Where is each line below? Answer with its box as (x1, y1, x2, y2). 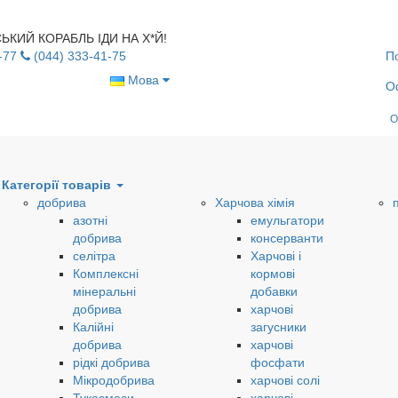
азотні (72, 213, 107, 227)
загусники (250, 320, 306, 334)
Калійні (72, 320, 114, 334)
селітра (72, 249, 115, 263)
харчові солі (250, 373, 320, 387)
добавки (250, 284, 298, 298)
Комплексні (72, 267, 139, 281)
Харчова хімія (214, 195, 295, 210)
